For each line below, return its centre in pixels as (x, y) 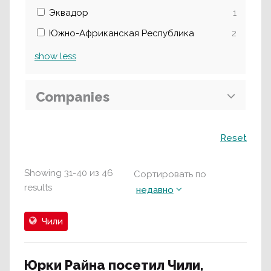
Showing (43, 173)
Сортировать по (170, 174)
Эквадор (69, 13)
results (38, 188)
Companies (73, 96)
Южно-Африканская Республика (122, 33)
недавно (155, 190)
